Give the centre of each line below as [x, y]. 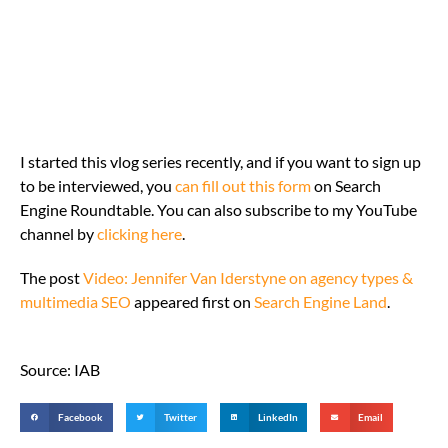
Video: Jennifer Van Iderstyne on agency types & [248, 277]
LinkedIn [277, 417]
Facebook [81, 417]
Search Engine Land [320, 301]
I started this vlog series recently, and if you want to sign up [220, 161]
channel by [58, 233]
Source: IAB [60, 369]
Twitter [180, 417]
